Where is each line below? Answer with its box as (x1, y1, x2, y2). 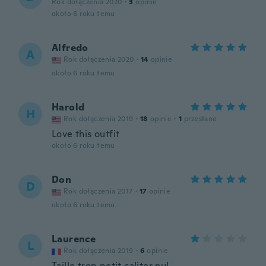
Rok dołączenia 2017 (64, 186, 133, 196)
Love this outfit (52, 128, 120, 140)
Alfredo (52, 42, 88, 54)
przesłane (184, 114, 217, 123)
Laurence (52, 233, 96, 245)
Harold (52, 101, 85, 113)
